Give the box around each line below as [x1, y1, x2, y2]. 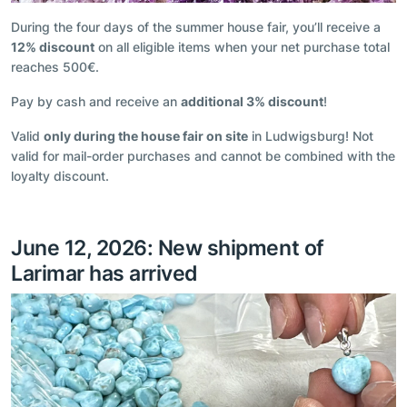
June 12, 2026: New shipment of [11, 234, 324, 262]
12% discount [11, 39, 94, 55]
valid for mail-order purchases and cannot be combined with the [11, 148, 395, 164]
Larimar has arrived [11, 260, 198, 287]
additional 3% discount [181, 94, 323, 110]
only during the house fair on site [44, 128, 248, 144]
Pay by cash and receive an [11, 94, 181, 110]
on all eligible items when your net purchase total [94, 39, 390, 55]
